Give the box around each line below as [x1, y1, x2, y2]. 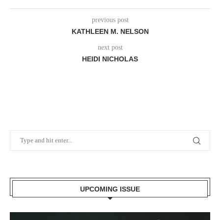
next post [97, 43, 123, 51]
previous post [91, 16, 129, 24]
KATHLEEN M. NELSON [71, 27, 149, 35]
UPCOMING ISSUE [80, 185, 140, 193]
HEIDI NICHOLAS [82, 55, 138, 63]
